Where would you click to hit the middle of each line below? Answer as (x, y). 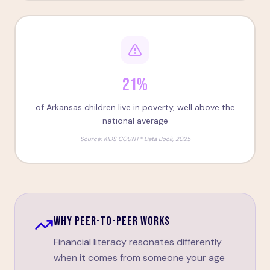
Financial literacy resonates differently (138, 242)
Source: (92, 139)
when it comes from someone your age (139, 258)
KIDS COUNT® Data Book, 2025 (147, 139)
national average (135, 121)
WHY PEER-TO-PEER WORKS (112, 221)
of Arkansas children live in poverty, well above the (135, 107)
